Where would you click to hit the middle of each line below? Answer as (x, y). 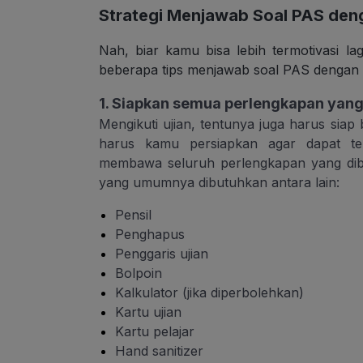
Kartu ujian (148, 312)
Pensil (133, 215)
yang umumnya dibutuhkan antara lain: (219, 183)
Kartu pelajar (155, 332)
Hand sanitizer (159, 351)
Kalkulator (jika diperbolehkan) (209, 293)
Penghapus (150, 235)
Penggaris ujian (162, 254)
